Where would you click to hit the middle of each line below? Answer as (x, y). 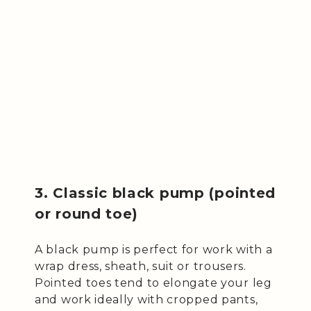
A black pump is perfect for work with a (154, 249)
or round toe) (87, 213)
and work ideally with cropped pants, (146, 299)
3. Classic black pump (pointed (155, 193)
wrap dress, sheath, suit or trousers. (141, 266)
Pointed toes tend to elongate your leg (153, 283)
